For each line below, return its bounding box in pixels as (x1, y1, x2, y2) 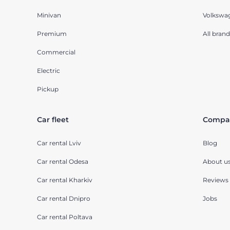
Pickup (37, 85, 59, 93)
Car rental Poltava (37, 213, 92, 221)
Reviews (202, 176, 228, 184)
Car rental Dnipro (37, 195, 90, 203)
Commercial (37, 48, 75, 56)
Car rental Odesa (37, 158, 88, 166)
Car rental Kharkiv (37, 176, 92, 184)
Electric (37, 67, 60, 75)
